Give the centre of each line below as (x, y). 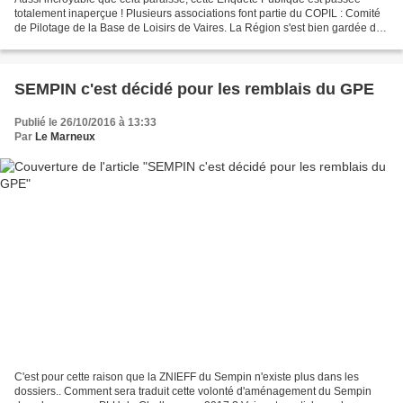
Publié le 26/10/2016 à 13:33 (85, 122)
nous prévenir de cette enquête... (94, 42)
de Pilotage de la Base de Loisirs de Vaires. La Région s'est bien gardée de (198, 27)
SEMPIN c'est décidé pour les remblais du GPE (228, 89)
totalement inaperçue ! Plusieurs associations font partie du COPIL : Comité (197, 13)
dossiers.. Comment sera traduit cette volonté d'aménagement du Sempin (193, 392)
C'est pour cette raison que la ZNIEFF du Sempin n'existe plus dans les (187, 377)
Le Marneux (65, 136)
